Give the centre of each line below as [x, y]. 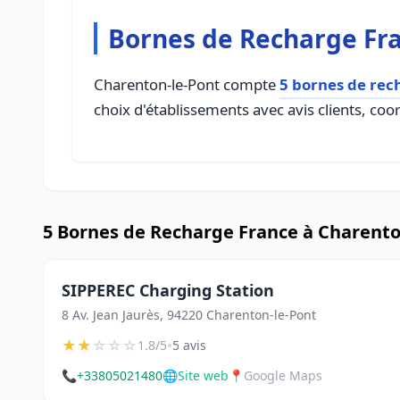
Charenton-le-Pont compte [187, 84]
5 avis [189, 345]
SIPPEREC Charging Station [168, 290]
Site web [203, 375]
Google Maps [283, 375]
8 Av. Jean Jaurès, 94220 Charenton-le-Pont [189, 315]
